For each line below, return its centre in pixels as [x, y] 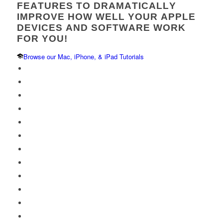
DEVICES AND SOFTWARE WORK [101, 28]
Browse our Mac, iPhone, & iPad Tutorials [83, 56]
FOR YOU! [42, 39]
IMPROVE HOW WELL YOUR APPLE [106, 17]
